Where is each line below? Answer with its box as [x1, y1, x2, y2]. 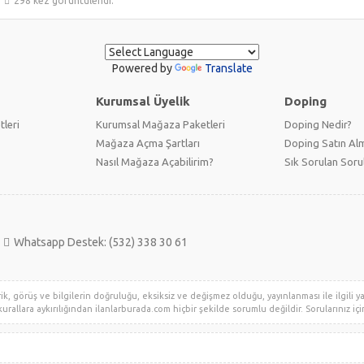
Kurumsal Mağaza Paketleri [96, 119, 225, 130]
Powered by [111, 62, 175, 75]
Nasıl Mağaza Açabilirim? [96, 156, 214, 167]
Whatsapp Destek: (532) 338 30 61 [14, 236, 188, 249]
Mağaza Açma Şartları [96, 137, 200, 149]
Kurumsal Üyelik [96, 94, 190, 108]
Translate [204, 62, 253, 75]
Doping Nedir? [284, 119, 352, 130]
